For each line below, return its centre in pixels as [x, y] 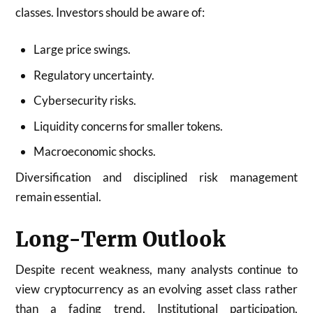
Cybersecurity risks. [85, 101]
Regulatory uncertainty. [94, 75]
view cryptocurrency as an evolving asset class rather [156, 289]
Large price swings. [82, 50]
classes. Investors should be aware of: [110, 12]
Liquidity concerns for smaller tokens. [128, 126]
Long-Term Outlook [121, 239]
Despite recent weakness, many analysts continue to [156, 269]
